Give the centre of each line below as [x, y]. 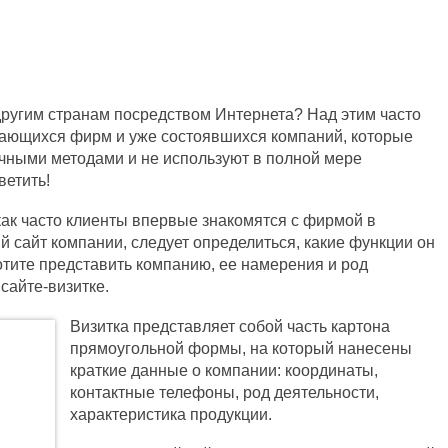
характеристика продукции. [173, 414]
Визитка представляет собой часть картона [230, 326]
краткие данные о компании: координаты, [224, 370]
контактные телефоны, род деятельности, [224, 392]
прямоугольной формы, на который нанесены [241, 348]
